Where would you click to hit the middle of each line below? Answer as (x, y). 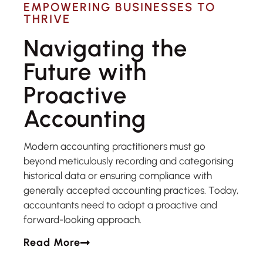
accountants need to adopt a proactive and (120, 205)
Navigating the (105, 48)
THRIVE (47, 19)
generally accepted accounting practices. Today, (131, 190)
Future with (85, 72)
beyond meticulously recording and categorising (129, 161)
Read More (52, 242)
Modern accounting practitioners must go (114, 146)
